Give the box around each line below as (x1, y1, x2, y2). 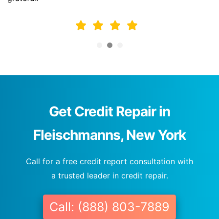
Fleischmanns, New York (33, 127, 186, 144)
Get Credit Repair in (49, 103, 170, 120)
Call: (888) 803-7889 (49, 199, 170, 215)
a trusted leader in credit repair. (51, 171, 168, 181)
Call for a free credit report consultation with (26, 156, 193, 167)
